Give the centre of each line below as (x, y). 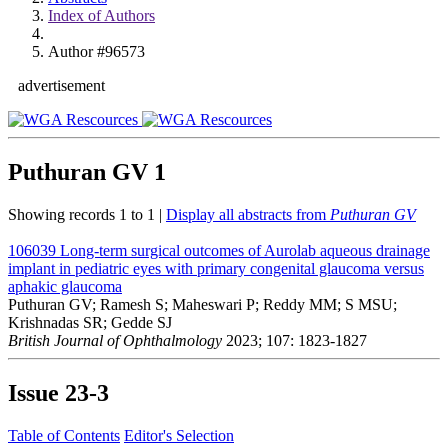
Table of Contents (64, 435)
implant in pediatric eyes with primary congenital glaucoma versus (216, 268)
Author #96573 (96, 51)
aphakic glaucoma (65, 286)
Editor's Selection (179, 435)
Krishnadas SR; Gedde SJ (90, 322)
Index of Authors (101, 15)
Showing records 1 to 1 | (87, 214)
